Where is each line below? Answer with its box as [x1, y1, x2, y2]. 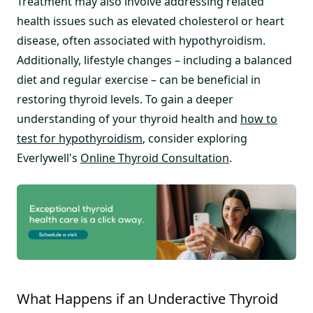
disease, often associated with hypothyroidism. [17, 33, 265, 48]
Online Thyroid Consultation [80, 150, 229, 166]
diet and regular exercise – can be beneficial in [17, 72, 261, 87]
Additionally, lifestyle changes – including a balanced [17, 52, 292, 68]
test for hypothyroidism [17, 131, 143, 146]
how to [240, 111, 277, 126]
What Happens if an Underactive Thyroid [17, 289, 278, 308]
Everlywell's [17, 150, 80, 166]
